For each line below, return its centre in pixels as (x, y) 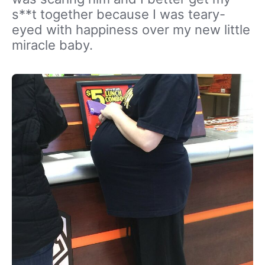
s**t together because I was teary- (119, 14)
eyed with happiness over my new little (131, 29)
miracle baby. (52, 45)
